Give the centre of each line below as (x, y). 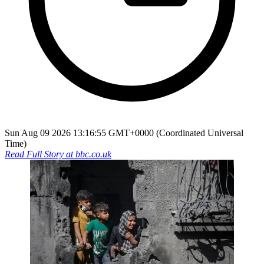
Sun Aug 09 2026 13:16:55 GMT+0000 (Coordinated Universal (124, 133)
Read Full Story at (40, 154)
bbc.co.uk (93, 154)
